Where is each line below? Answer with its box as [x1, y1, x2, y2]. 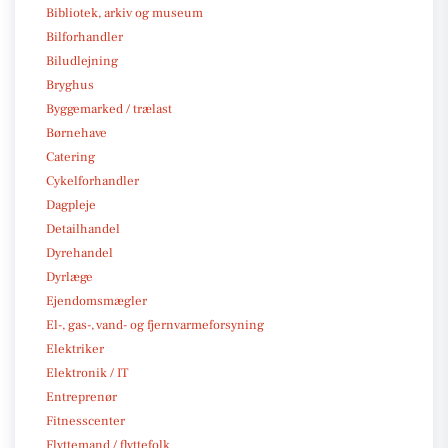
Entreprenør [46, 388, 117, 405]
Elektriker [46, 340, 104, 357]
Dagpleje [46, 196, 96, 213]
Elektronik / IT [46, 364, 128, 381]
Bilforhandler [46, 28, 123, 45]
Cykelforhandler [46, 172, 139, 189]
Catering [46, 148, 95, 165]
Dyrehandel [46, 244, 113, 261]
